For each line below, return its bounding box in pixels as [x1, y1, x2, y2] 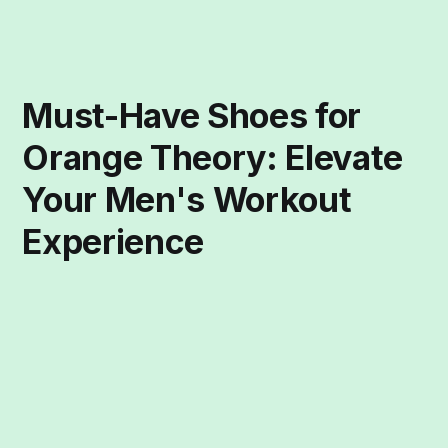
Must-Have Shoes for [22, 95, 361, 137]
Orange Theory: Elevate [22, 137, 403, 179]
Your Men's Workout [22, 179, 352, 221]
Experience [22, 221, 204, 263]
